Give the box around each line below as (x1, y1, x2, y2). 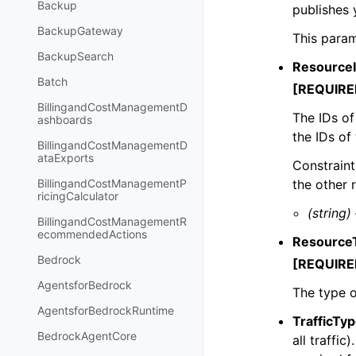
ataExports (37, 151, 94, 165)
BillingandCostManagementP (37, 176, 187, 191)
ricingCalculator (37, 189, 118, 203)
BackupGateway (37, 24, 123, 38)
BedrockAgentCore (37, 329, 137, 343)
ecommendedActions (37, 227, 147, 242)
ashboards (37, 113, 92, 127)
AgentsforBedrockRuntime (37, 304, 174, 318)
